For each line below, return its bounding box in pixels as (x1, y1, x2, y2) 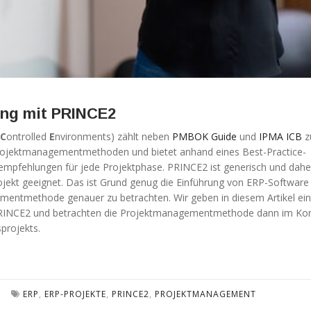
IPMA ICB (259, 129, 302, 143)
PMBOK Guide (172, 129, 237, 143)
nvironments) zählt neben (55, 129, 172, 143)
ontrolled (6, 129, 49, 143)
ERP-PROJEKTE (44, 287, 106, 300)
